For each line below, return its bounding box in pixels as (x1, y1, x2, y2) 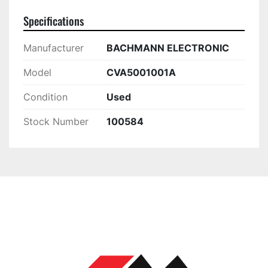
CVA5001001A (106, 66, 176, 79)
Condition (23, 91, 68, 103)
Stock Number (23, 115, 89, 128)
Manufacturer (23, 42, 84, 54)
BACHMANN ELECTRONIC (106, 42, 229, 54)
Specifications (23, 13, 84, 29)
